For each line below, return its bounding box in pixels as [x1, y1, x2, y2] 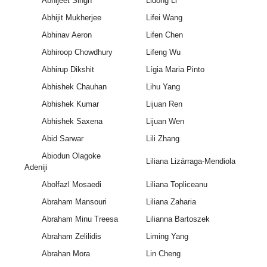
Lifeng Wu [145, 48, 181, 57]
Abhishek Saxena [41, 117, 103, 126]
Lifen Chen [145, 30, 183, 40]
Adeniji [24, 163, 48, 172]
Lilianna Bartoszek [145, 215, 210, 224]
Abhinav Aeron [41, 30, 92, 40]
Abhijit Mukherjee [41, 13, 101, 23]
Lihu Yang [145, 82, 180, 92]
